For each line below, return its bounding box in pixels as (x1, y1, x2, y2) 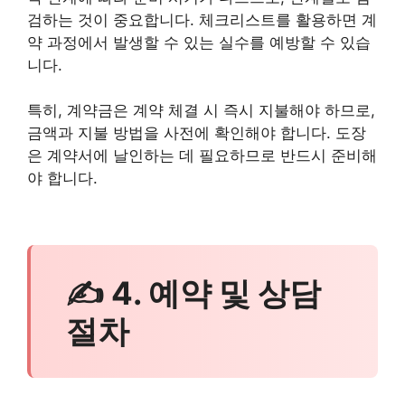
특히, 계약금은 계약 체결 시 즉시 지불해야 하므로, (27, 101, 375, 120)
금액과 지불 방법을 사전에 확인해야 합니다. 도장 (27, 124, 366, 143)
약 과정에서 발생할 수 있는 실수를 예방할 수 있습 (27, 33, 371, 52)
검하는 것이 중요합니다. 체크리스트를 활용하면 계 (27, 10, 377, 29)
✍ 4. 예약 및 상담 (65, 273, 321, 312)
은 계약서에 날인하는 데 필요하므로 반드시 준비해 (27, 146, 377, 165)
